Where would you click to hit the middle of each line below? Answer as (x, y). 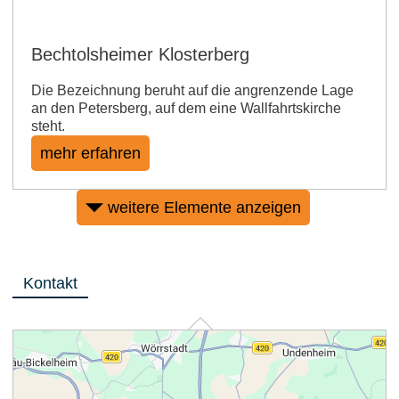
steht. (48, 126)
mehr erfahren (90, 153)
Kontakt (50, 283)
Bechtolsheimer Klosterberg (140, 54)
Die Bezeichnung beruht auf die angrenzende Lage (192, 90)
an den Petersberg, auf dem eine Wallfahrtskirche (186, 108)
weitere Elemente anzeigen (204, 207)
